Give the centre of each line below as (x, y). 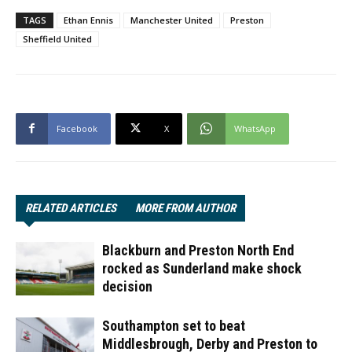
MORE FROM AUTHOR (185, 208)
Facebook (77, 128)
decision (127, 286)
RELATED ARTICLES (71, 208)
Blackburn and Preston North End (198, 250)
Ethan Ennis (88, 20)
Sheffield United (57, 38)
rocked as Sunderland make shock (202, 268)
